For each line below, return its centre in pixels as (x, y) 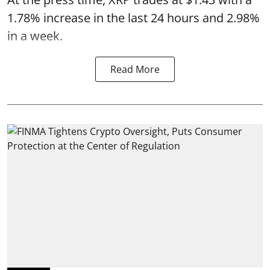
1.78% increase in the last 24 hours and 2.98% (133, 17)
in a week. (35, 36)
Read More (135, 69)
